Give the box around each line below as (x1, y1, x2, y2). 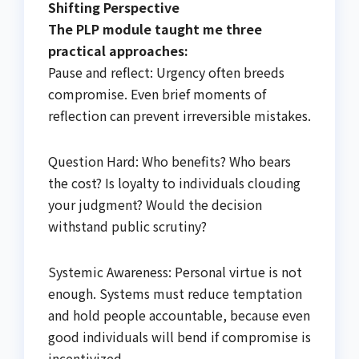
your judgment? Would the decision (48, 195, 262, 214)
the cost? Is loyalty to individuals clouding (48, 173, 301, 192)
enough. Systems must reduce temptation (48, 284, 302, 303)
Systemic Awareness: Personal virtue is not (48, 262, 302, 281)
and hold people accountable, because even (48, 305, 310, 325)
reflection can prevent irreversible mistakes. (48, 106, 311, 125)
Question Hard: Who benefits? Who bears (48, 151, 291, 171)
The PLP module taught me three (48, 19, 262, 38)
